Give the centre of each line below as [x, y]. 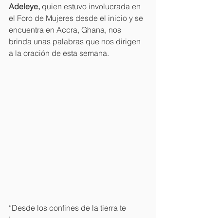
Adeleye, [25, 6]
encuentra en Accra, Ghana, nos [66, 29]
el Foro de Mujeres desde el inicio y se [77, 18]
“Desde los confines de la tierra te [68, 208]
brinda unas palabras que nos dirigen [76, 41]
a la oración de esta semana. [60, 53]
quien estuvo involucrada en [92, 6]
